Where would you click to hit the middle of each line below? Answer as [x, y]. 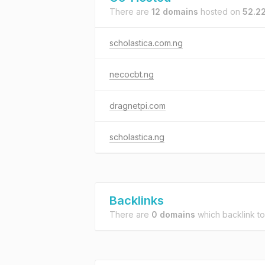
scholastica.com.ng [146, 43]
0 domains [173, 214]
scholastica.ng [137, 137]
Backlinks [137, 201]
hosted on [220, 12]
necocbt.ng [132, 74]
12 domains [175, 12]
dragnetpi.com [138, 106]
